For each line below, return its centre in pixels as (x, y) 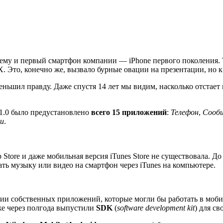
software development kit (156, 208)
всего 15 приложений (129, 112)
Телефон (185, 112)
